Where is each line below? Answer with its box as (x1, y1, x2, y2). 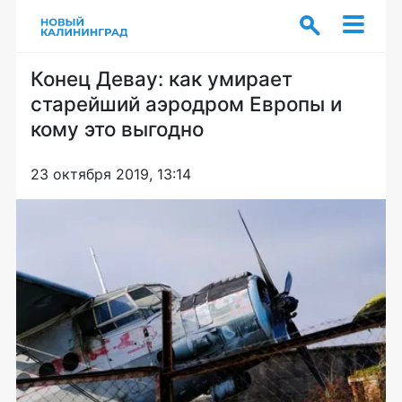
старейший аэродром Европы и (31, 92, 342, 116)
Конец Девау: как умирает (31, 66, 293, 91)
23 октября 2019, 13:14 (31, 165, 191, 183)
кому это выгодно (31, 117, 204, 141)
